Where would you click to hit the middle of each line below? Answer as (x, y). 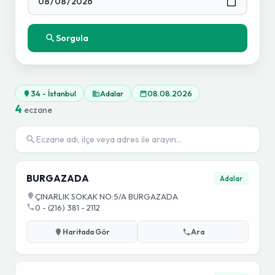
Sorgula (72, 38)
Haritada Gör (86, 232)
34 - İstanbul (53, 93)
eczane (37, 110)
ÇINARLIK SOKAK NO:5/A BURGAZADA (107, 196)
